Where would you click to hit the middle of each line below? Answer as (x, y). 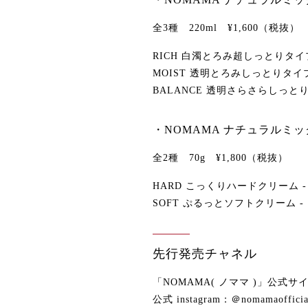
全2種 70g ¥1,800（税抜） (220, 157)
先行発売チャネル (205, 253)
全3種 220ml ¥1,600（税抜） (226, 27)
